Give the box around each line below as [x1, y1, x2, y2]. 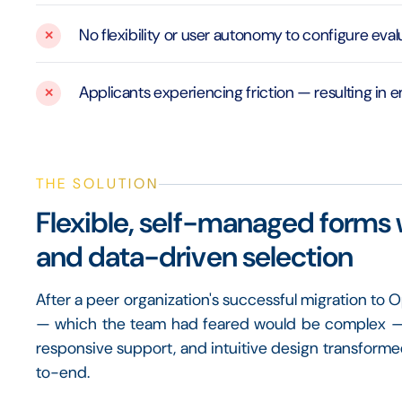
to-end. [36, 362, 90, 383]
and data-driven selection [36, 238, 354, 275]
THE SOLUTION [36, 174, 159, 193]
